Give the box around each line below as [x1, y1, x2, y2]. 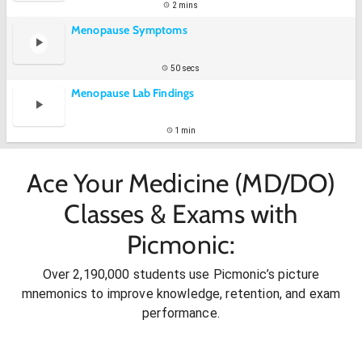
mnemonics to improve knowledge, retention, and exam [21, 286, 341, 302]
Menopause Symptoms [71, 23, 187, 38]
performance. [142, 305, 220, 322]
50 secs [170, 63, 200, 73]
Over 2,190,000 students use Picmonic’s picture [42, 267, 320, 283]
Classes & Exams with [64, 197, 298, 229]
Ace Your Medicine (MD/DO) [26, 166, 336, 199]
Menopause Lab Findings [71, 85, 195, 100]
